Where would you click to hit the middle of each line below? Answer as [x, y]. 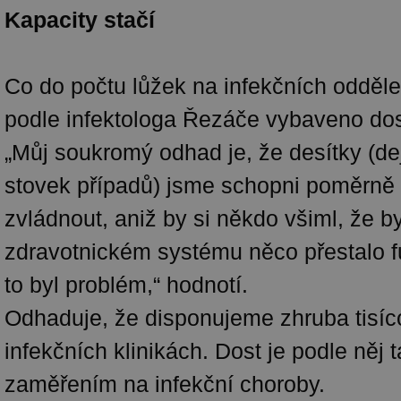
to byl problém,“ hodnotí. [126, 285]
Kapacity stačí [80, 20]
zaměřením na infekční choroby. [165, 384]
